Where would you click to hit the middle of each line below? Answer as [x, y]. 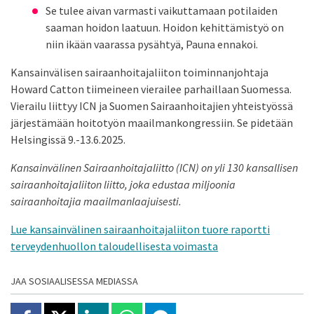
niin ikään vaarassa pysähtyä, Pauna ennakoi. [152, 45]
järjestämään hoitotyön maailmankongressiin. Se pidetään [152, 123]
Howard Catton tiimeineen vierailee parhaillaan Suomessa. [151, 89]
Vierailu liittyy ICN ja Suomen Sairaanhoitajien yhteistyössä [152, 106]
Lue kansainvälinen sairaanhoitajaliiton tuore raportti [140, 230]
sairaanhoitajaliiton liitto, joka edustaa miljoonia [123, 185]
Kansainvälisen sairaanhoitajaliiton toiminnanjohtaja [139, 73]
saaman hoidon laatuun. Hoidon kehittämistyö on [165, 28]
